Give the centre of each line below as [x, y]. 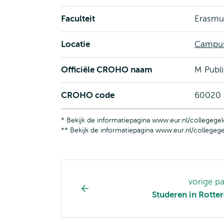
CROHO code [88, 95]
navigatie [85, 204]
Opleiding [88, 176]
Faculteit [78, 19]
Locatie [75, 44]
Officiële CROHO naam [107, 70]
